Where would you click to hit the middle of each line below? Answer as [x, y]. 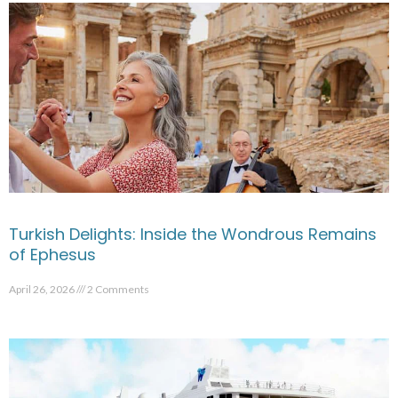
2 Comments [117, 290]
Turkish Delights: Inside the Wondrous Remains [193, 235]
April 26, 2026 [43, 290]
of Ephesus [52, 255]
